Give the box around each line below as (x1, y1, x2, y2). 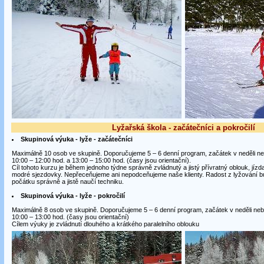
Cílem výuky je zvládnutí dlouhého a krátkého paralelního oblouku (11, 220, 199, 227)
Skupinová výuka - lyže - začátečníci (20, 136, 133, 143)
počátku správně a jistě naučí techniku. (11, 178, 124, 185)
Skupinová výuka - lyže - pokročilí (20, 192, 125, 199)
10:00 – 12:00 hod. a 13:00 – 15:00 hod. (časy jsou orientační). (11, 157, 191, 164)
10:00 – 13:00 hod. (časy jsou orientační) (11, 213, 129, 220)
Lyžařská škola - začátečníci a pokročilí (112, 123, 255, 132)
